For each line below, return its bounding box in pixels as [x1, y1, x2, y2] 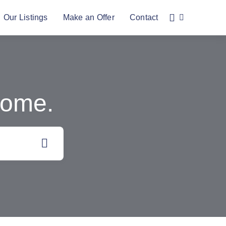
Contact [129, 13, 158, 22]
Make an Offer [63, 13, 115, 22]
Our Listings [3, 13, 48, 22]
